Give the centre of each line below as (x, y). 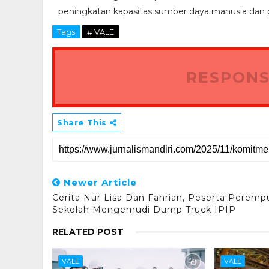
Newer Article (99, 182)
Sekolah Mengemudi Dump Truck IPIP (144, 209)
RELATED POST (88, 231)
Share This (83, 122)
